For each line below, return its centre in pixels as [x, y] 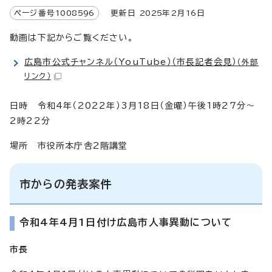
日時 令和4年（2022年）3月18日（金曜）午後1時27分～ [133, 105]
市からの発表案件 [66, 184]
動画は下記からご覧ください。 [72, 37]
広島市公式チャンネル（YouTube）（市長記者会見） [131, 62]
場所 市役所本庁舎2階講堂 [69, 145]
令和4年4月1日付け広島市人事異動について [126, 222]
